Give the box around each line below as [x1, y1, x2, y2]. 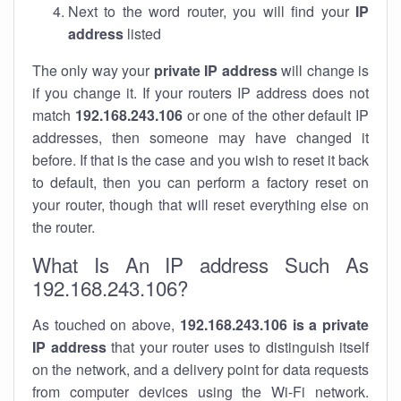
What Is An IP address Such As [32, 250, 369, 278]
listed [124, 23, 161, 44]
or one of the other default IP [182, 105, 369, 125]
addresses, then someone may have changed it [32, 127, 369, 148]
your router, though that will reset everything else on [32, 194, 369, 215]
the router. [32, 217, 95, 237]
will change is [277, 60, 370, 81]
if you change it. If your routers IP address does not [32, 82, 369, 103]
